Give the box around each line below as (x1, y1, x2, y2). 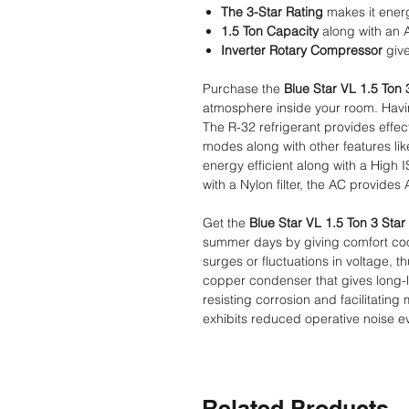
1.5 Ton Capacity (221, 22, 319, 39)
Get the (203, 214, 249, 231)
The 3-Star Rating (221, 3, 323, 20)
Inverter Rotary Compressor (221, 41, 383, 58)
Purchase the (203, 79, 284, 97)
